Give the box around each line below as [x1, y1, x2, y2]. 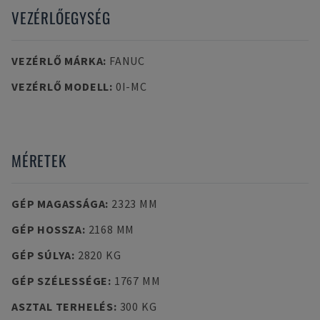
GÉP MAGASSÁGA [11, 196, 106, 211]
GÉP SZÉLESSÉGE [11, 274, 109, 288]
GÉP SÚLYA [11, 248, 72, 262]
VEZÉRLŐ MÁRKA [11, 54, 104, 68]
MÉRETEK [11, 149, 66, 171]
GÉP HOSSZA [11, 222, 82, 236]
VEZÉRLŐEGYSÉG [11, 6, 111, 29]
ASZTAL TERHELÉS [11, 299, 114, 314]
